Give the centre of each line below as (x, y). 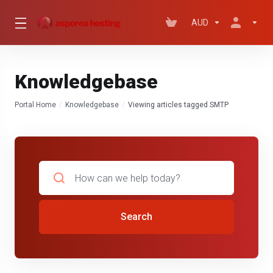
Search (136, 217)
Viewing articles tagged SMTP (178, 105)
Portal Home (35, 105)
